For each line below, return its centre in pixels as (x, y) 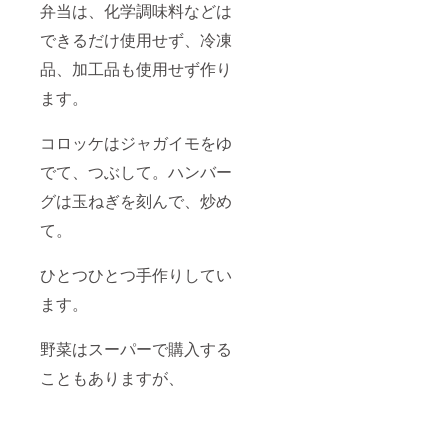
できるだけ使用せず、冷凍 (136, 39)
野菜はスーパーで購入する (136, 348)
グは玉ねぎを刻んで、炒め (136, 200)
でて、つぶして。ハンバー (136, 171)
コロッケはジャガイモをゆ (136, 142)
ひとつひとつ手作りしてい (136, 274)
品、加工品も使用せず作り (136, 68)
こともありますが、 (112, 377)
